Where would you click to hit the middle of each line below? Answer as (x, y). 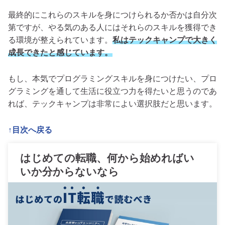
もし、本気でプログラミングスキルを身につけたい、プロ (113, 79)
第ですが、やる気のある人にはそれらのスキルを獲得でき (113, 28)
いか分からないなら (70, 172)
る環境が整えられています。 (60, 40)
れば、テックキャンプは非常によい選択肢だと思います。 (113, 104)
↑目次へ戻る (30, 130)
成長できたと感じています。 (60, 53)
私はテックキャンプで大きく (165, 40)
